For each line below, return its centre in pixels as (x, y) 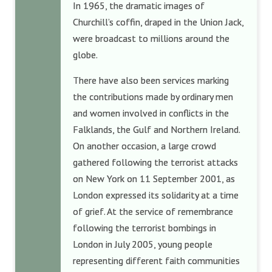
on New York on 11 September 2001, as (154, 178)
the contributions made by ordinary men (153, 97)
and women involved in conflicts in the (151, 113)
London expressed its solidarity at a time (156, 195)
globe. (85, 55)
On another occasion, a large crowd (144, 146)
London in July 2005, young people (143, 244)
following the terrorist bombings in (144, 228)
